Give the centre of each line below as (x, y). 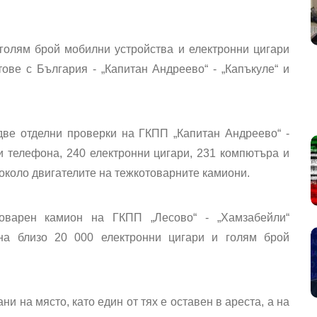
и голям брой (247, 237)
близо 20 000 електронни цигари (111, 237)
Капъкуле (250, 69)
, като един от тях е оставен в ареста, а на (178, 302)
